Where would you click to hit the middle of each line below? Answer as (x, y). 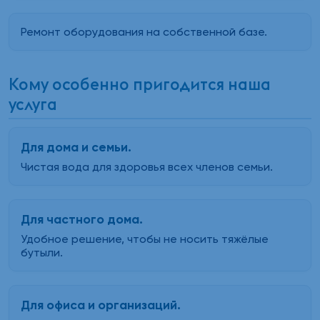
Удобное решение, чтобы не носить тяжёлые (145, 239)
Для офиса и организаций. (101, 305)
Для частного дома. (82, 220)
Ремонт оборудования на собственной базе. (144, 31)
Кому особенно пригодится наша (140, 85)
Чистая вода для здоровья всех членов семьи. (147, 166)
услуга (33, 105)
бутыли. (42, 253)
